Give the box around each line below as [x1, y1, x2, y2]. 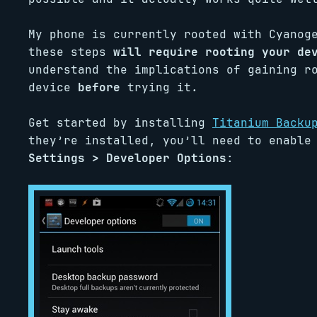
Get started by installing [28, 115, 212, 130]
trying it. [120, 80, 198, 95]
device [28, 80, 78, 95]
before [78, 80, 120, 95]
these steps [28, 45, 113, 59]
